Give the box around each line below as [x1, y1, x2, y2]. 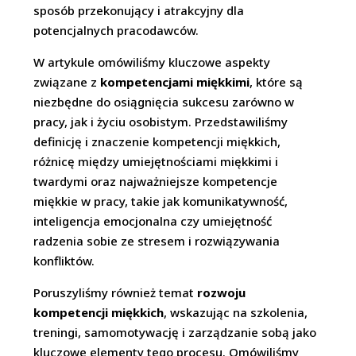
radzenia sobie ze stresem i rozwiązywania [33, 233, 281, 249]
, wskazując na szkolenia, [164, 304, 308, 320]
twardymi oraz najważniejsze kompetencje [33, 173, 278, 189]
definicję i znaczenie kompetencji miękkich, [33, 133, 281, 149]
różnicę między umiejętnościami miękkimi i [33, 153, 279, 169]
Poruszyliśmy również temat [33, 284, 198, 300]
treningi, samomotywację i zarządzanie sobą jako [33, 324, 317, 340]
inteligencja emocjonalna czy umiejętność [33, 213, 273, 229]
